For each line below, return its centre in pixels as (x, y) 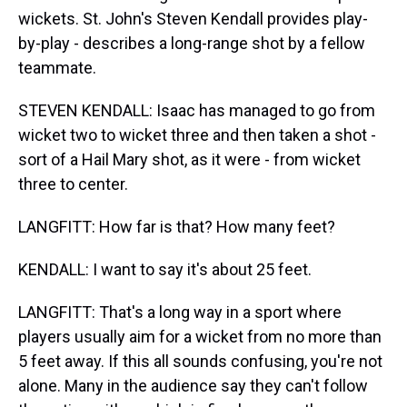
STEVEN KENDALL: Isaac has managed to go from (197, 110)
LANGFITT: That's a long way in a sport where (180, 312)
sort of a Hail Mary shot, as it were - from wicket (189, 159)
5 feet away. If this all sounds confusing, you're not (200, 361)
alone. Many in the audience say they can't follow (193, 386)
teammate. (57, 68)
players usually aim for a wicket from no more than (200, 337)
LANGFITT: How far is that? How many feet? (177, 227)
